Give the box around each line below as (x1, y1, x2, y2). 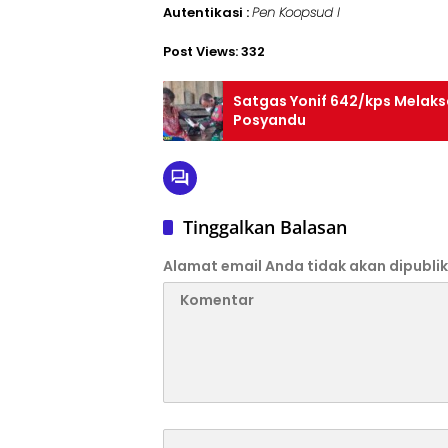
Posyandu (233, 110, 306, 131)
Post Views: (163, 42, 238, 62)
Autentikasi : (163, 3, 252, 23)
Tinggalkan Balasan (183, 215, 347, 240)
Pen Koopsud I (252, 3, 339, 23)
